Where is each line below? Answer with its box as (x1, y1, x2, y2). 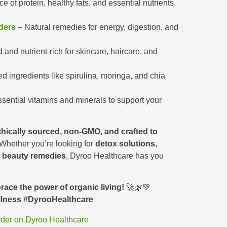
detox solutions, (95, 139, 157, 148)
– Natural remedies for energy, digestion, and (16, 22, 178, 31)
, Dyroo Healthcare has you (66, 152, 164, 161)
